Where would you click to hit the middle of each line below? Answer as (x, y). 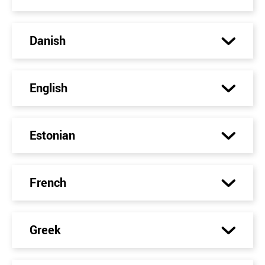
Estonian (52, 135)
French (48, 182)
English (49, 88)
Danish (48, 41)
